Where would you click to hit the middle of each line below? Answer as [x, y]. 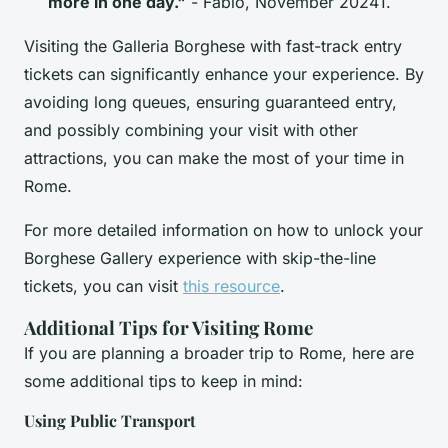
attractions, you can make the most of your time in [214, 158]
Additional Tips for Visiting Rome [168, 328]
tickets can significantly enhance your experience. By [224, 74]
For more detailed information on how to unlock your [223, 230]
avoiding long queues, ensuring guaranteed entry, [210, 102]
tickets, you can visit [103, 286]
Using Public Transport [110, 421]
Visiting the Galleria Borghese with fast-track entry [213, 46]
